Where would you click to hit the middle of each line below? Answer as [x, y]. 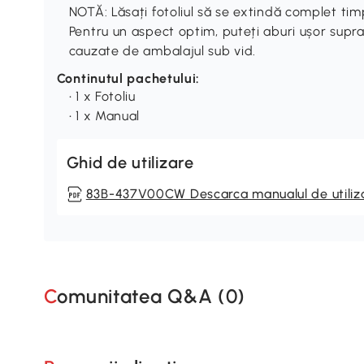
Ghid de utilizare [130, 162]
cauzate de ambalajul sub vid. [162, 50]
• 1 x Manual [104, 115]
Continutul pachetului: [128, 78]
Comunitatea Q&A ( [141, 297]
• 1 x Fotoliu [102, 96]
